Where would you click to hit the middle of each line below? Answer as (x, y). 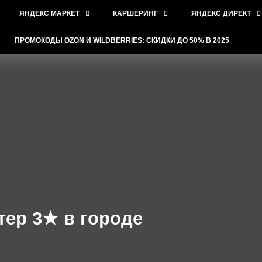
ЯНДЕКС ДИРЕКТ (221, 13)
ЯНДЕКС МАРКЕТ (50, 13)
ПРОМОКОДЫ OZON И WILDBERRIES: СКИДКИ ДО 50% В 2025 (122, 40)
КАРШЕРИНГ (136, 13)
